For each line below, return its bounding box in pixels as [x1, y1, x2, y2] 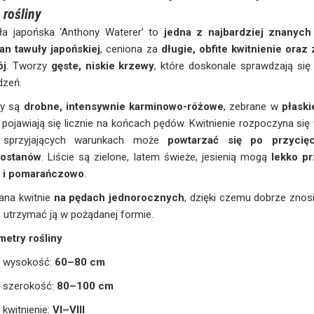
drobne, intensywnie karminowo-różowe [23, 100, 224, 113]
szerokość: [3, 279, 57, 292]
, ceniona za [100, 42, 161, 55]
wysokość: [3, 255, 55, 268]
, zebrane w [224, 100, 282, 113]
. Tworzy [6, 59, 51, 72]
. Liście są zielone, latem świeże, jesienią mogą [41, 150, 271, 163]
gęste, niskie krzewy [50, 59, 155, 72]
